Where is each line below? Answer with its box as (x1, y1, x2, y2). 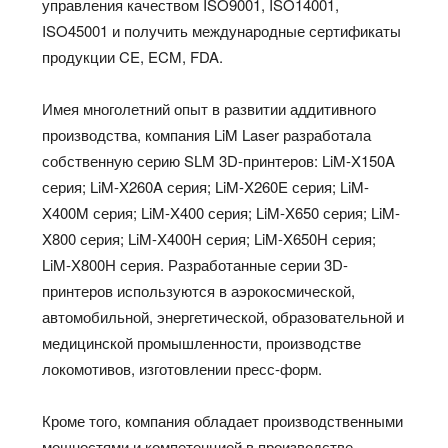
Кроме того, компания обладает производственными (42, 409, 404, 431)
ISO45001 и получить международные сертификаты (42, 19, 402, 41)
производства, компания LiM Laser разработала (42, 123, 372, 145)
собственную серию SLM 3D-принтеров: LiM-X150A (42, 149, 396, 171)
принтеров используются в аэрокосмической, (42, 279, 356, 301)
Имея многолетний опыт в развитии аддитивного (42, 97, 377, 119)
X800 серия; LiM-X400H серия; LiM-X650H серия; (42, 227, 377, 249)
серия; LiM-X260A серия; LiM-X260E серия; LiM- (42, 175, 370, 197)
